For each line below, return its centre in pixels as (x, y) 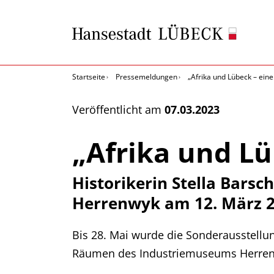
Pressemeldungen (146, 77)
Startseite (89, 77)
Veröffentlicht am (118, 109)
